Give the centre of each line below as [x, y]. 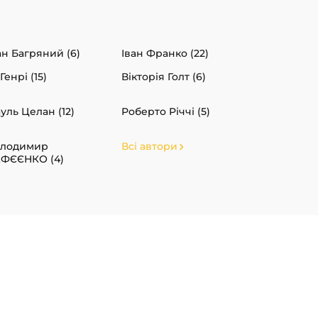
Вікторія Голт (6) [164, 77]
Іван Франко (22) [165, 54]
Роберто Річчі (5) [166, 112]
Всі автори [149, 147]
